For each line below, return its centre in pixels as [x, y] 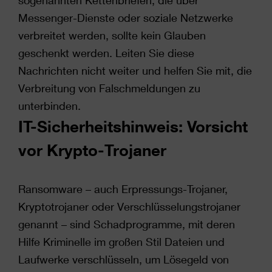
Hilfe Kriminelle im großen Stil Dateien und [121, 242]
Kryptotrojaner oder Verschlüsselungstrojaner [129, 206]
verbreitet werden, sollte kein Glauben [112, 35]
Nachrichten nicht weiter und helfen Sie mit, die [135, 70]
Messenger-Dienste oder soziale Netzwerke [126, 18]
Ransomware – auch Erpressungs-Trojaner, [123, 189]
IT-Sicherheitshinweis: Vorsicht [133, 126]
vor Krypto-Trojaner [92, 150]
